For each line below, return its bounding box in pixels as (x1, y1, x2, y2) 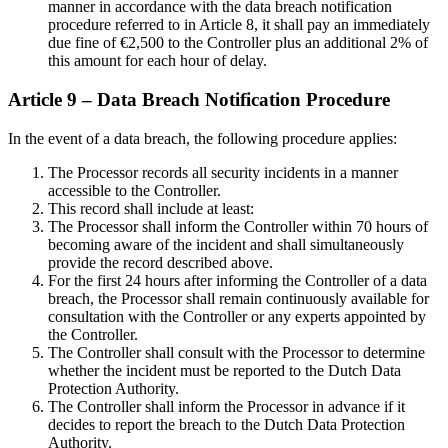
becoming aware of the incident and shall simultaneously (48, 235, 404, 253)
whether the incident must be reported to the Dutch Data (48, 361, 401, 379)
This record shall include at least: (48, 199, 254, 217)
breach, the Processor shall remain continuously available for (48, 289, 429, 307)
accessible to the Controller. (48, 181, 221, 199)
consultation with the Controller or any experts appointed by (48, 307, 426, 325)
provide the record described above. (48, 253, 273, 271)
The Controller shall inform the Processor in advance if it (48, 397, 405, 415)
